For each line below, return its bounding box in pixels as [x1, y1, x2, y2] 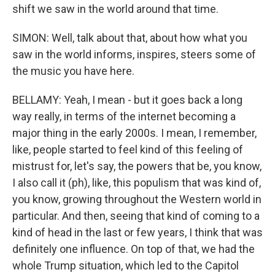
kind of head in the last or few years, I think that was [12, 226, 263, 239]
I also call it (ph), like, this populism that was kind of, [12, 176, 261, 189]
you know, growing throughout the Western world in [12, 193, 261, 206]
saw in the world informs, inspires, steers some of [12, 48, 256, 61]
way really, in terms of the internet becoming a [12, 110, 236, 123]
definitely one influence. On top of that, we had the [12, 242, 255, 255]
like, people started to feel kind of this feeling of [12, 143, 243, 156]
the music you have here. [12, 64, 134, 77]
